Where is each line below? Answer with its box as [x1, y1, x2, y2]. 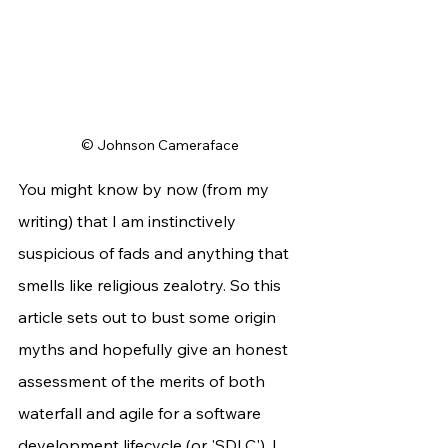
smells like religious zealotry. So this [18, 275, 285, 296]
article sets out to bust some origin [18, 307, 280, 328]
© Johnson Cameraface [81, 136, 239, 155]
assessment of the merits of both [18, 371, 269, 392]
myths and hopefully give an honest [18, 339, 292, 360]
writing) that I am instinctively [18, 211, 240, 232]
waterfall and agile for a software [18, 403, 265, 424]
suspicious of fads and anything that [18, 243, 293, 264]
